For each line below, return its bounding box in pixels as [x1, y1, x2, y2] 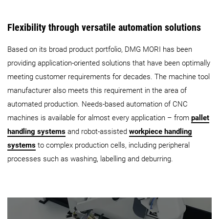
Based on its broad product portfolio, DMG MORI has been [7, 45, 192, 54]
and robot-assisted [66, 127, 129, 136]
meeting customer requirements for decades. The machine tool [7, 72, 210, 82]
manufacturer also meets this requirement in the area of [7, 86, 187, 95]
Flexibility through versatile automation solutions [7, 22, 201, 34]
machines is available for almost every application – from [7, 113, 191, 123]
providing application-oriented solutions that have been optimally [7, 59, 210, 68]
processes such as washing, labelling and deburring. [7, 154, 173, 164]
